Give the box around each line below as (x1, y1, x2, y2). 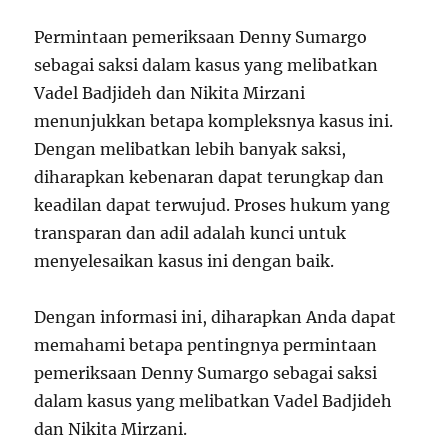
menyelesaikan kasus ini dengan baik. (34, 251, 335, 272)
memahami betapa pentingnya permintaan (34, 335, 378, 356)
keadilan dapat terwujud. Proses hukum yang (34, 195, 391, 216)
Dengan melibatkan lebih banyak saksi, (34, 139, 347, 160)
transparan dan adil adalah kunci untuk (34, 223, 347, 244)
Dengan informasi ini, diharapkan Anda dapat (34, 307, 397, 328)
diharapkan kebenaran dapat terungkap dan (34, 167, 385, 188)
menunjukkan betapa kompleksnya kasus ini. (34, 111, 394, 132)
